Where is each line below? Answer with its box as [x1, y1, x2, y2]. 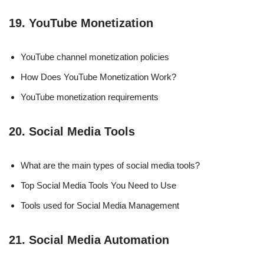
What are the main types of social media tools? [21, 160, 200, 170]
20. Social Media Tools [9, 124, 135, 138]
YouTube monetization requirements [21, 91, 159, 102]
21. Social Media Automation [9, 233, 169, 246]
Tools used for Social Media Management [21, 200, 179, 210]
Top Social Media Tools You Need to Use [21, 180, 176, 190]
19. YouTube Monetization [9, 16, 153, 29]
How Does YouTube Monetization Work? [21, 71, 176, 82]
